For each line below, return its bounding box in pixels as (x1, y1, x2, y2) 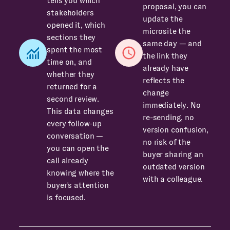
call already (47, 156, 88, 165)
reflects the (143, 76, 185, 85)
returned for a (47, 82, 98, 91)
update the (143, 14, 183, 23)
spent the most (47, 45, 103, 54)
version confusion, (143, 125, 209, 134)
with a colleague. (143, 175, 203, 183)
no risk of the (143, 138, 190, 146)
